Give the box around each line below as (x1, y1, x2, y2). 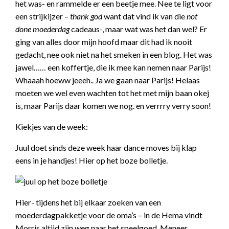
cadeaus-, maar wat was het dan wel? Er (70, 24, 207, 34)
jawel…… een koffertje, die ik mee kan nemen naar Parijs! (15, 62, 211, 72)
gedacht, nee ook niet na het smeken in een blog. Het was (15, 50, 212, 59)
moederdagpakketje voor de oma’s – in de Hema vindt (15, 210, 202, 220)
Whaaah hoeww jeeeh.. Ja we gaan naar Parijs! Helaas (15, 75, 200, 85)
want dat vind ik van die (102, 11, 187, 21)
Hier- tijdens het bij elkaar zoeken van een (15, 197, 161, 207)
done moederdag (15, 24, 70, 34)
